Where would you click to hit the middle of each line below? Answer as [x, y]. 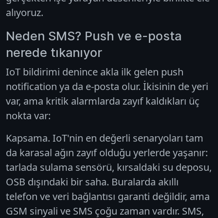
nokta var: [28, 115]
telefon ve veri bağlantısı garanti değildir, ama [108, 196]
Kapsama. [28, 138]
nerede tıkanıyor [54, 52]
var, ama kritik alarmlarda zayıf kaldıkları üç [103, 101]
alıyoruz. [25, 12]
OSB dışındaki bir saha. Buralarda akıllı [92, 182]
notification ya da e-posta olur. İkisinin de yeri [107, 86]
